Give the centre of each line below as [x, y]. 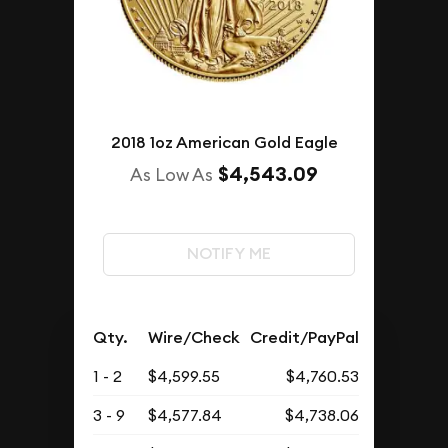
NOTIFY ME [228, 254]
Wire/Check [194, 337]
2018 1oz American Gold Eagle [224, 142]
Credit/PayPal [305, 337]
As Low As [171, 174]
